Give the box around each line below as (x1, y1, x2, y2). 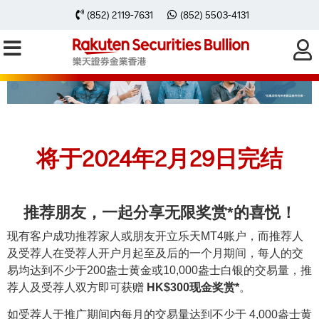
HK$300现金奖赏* (147, 281, 239, 293)
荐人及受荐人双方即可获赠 (7, 281, 147, 293)
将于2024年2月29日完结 (36, 142, 283, 172)
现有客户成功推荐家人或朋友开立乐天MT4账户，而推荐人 (7, 229, 303, 242)
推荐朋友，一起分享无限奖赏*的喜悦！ (23, 203, 296, 221)
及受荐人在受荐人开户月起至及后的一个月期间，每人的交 (7, 246, 303, 259)
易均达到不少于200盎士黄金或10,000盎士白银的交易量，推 (7, 263, 312, 276)
